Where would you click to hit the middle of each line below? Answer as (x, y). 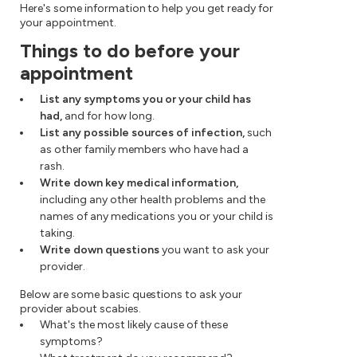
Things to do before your (130, 51)
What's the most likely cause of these (134, 325)
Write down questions (100, 250)
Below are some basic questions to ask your (131, 295)
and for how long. (108, 116)
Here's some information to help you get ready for (147, 9)
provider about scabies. (80, 309)
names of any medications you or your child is (157, 217)
